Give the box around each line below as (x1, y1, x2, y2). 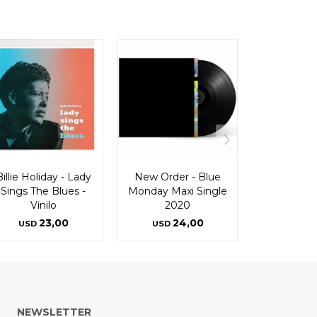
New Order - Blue (134, 170, 221, 183)
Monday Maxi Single (128, 184, 227, 197)
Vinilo (30, 198, 57, 212)
